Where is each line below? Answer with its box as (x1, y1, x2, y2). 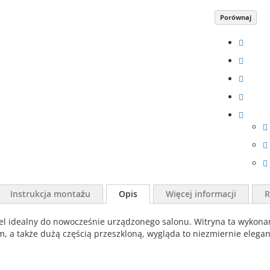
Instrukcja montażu (10, 188, 90, 199)
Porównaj (220, 13, 252, 22)
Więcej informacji (166, 188, 236, 199)
